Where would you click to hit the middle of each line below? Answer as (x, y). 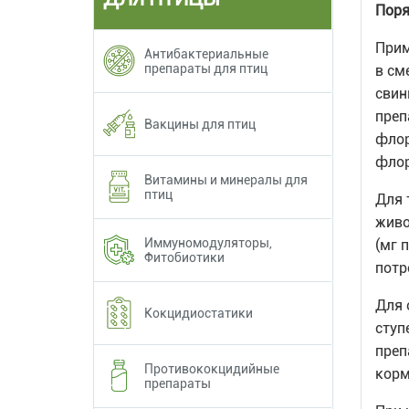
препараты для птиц (206, 68)
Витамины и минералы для (226, 179)
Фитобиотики (184, 257)
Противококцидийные (212, 368)
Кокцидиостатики (199, 313)
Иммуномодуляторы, (208, 242)
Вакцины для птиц (200, 124)
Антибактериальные (206, 53)
